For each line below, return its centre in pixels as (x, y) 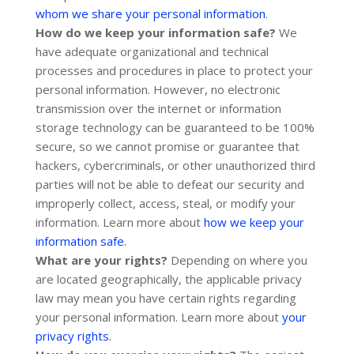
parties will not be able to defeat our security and (169, 184)
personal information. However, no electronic (158, 89)
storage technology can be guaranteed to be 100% (175, 127)
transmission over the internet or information (158, 108)
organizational (158, 51)
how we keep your (254, 222)
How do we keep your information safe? (155, 32)
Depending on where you (237, 260)
